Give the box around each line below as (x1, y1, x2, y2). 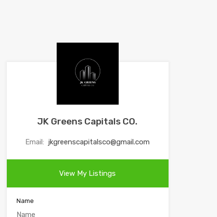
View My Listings (59, 169, 116, 178)
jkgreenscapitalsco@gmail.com (48, 138, 150, 146)
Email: (25, 138, 46, 146)
